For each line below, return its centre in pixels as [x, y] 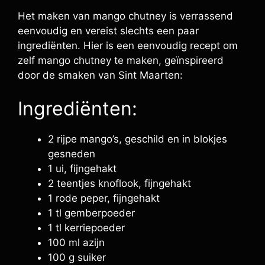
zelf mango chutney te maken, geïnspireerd [121, 60]
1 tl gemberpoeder [91, 213]
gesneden [72, 154]
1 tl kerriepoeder [86, 228]
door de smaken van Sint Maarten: [100, 75]
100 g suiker [77, 257]
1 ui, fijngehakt [82, 169]
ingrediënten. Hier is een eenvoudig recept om [128, 45]
